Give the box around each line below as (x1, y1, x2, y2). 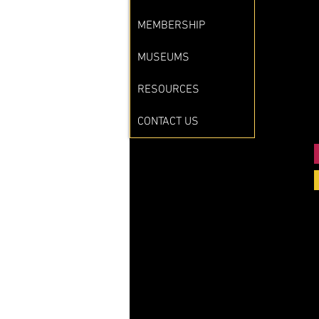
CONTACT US (137, 114, 199, 129)
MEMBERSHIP (137, 18, 205, 33)
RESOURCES (137, 82, 199, 97)
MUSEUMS (137, 50, 189, 65)
